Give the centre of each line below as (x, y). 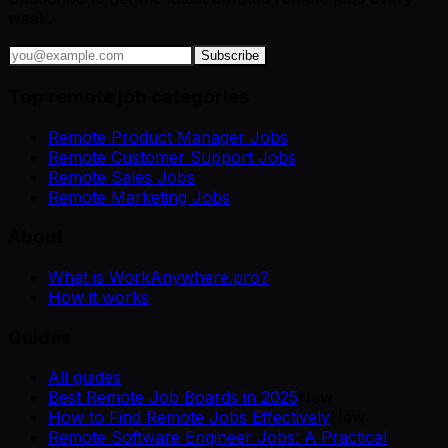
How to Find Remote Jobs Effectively (189, 417)
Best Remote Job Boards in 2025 (173, 397)
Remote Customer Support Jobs (172, 156)
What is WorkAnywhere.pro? (158, 276)
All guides (84, 377)
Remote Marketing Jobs (139, 196)
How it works (98, 296)
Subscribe (230, 56)
